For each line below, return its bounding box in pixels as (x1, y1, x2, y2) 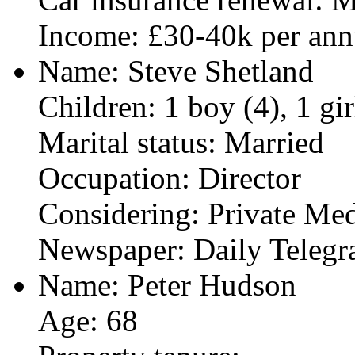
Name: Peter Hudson (38, 267, 296, 302)
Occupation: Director (38, 160, 301, 195)
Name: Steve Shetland (38, 53, 314, 88)
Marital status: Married (38, 124, 324, 159)
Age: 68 (38, 303, 138, 338)
